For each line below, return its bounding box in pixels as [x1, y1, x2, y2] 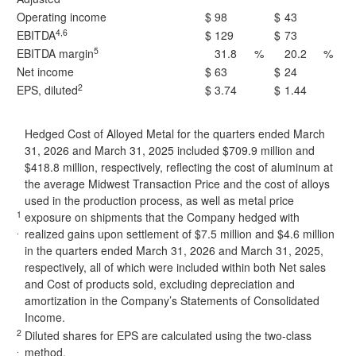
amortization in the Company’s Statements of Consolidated [25, 292, 319, 308]
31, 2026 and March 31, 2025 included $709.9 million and [25, 142, 315, 158]
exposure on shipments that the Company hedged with [25, 209, 300, 225]
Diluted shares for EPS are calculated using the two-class [25, 327, 311, 343]
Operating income [17, 9, 106, 25]
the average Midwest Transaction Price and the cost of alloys [25, 176, 330, 192]
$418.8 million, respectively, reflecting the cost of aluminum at [25, 159, 333, 175]
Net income [17, 64, 74, 79]
